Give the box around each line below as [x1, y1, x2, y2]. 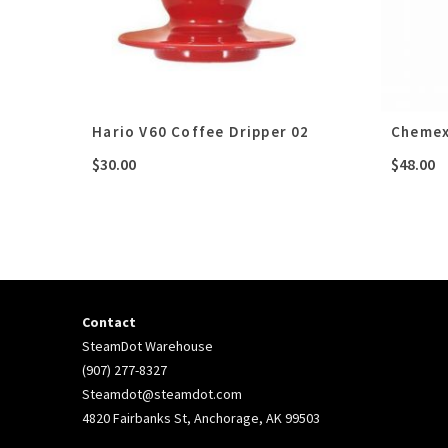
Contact [82, 312, 137, 331]
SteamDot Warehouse [82, 336, 214, 355]
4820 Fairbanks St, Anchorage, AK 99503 [82, 408, 321, 427]
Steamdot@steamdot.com [82, 384, 243, 403]
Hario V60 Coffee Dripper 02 [92, 121, 310, 141]
